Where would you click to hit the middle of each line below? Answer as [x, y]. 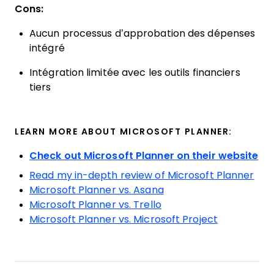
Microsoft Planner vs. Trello [95, 205]
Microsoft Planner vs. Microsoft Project [124, 219]
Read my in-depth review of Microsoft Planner [142, 175]
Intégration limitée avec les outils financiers [135, 72]
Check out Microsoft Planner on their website [144, 156]
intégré [47, 48]
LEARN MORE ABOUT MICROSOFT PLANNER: [124, 131]
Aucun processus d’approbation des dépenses [143, 33]
